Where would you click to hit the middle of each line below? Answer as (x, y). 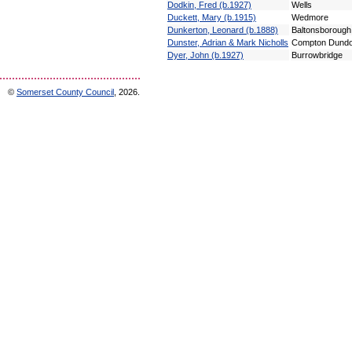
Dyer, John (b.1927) (205, 55)
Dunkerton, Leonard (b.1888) (223, 29)
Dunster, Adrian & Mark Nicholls (228, 42)
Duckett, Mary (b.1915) (212, 17)
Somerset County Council (65, 92)
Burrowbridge (317, 55)
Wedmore (310, 17)
